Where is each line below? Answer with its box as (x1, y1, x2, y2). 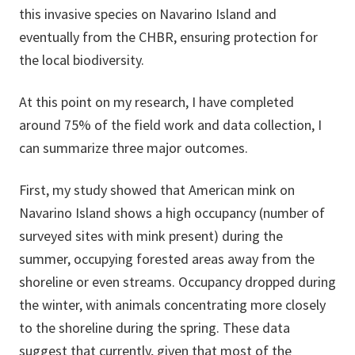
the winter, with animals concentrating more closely (19, 296, 326, 315)
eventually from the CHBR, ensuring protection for (19, 28, 318, 47)
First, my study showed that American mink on (19, 181, 295, 200)
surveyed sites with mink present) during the (19, 227, 283, 246)
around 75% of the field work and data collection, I (19, 116, 322, 135)
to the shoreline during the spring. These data (19, 319, 290, 338)
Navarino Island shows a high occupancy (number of (19, 204, 325, 223)
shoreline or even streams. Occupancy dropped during (19, 273, 336, 292)
